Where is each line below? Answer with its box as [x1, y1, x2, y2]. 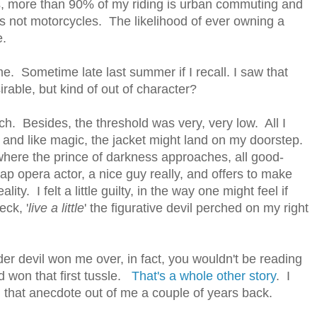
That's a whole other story [132, 269, 276, 284]
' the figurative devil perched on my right [84, 201, 309, 216]
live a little [28, 201, 84, 216]
